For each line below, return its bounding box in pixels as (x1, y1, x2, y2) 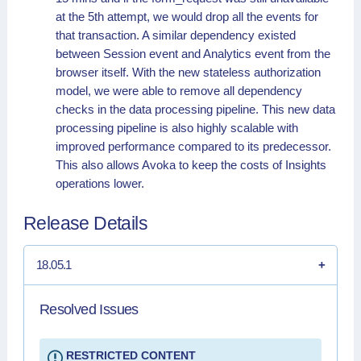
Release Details (23, 213, 147, 234)
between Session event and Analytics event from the (56, 46, 330, 60)
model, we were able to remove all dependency (56, 83, 302, 98)
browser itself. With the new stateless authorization (56, 64, 321, 79)
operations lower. (56, 176, 144, 190)
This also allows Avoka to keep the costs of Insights (56, 157, 326, 172)
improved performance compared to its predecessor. (56, 139, 331, 153)
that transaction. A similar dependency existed (56, 27, 296, 42)
